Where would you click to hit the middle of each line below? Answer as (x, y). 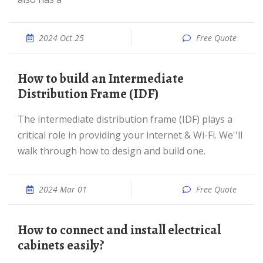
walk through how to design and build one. (112, 151)
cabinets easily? (61, 245)
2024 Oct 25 (61, 38)
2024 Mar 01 (63, 189)
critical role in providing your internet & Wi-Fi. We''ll (130, 135)
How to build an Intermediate (22, 79)
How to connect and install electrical (22, 230)
